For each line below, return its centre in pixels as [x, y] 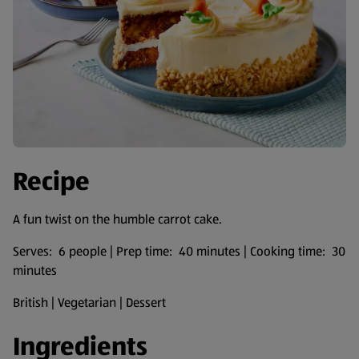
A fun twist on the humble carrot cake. [117, 219]
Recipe [51, 182]
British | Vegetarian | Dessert [89, 303]
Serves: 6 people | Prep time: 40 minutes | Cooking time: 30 [179, 251]
